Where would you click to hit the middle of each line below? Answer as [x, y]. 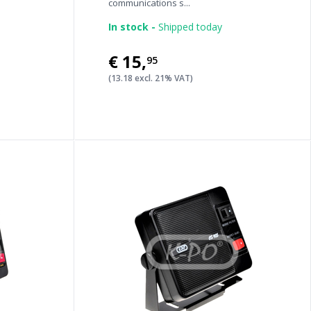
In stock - [132, 27]
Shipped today [188, 27]
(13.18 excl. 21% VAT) [150, 78]
